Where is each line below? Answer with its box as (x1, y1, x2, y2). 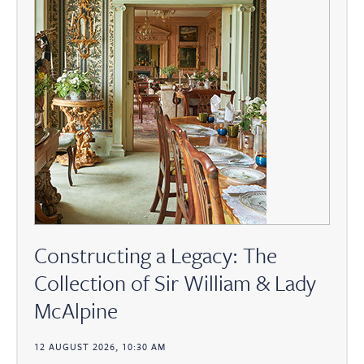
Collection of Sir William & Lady (34, 267, 316, 299)
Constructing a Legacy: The (34, 240, 277, 271)
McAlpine (34, 295, 118, 327)
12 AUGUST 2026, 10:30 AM (34, 340, 166, 354)
